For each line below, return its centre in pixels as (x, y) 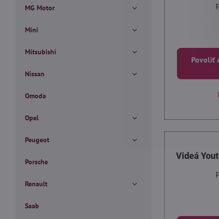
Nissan (34, 74)
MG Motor (40, 8)
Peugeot (37, 140)
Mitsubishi (40, 52)
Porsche (36, 162)
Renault (36, 184)
